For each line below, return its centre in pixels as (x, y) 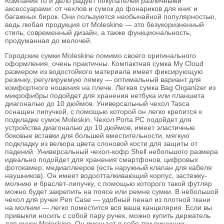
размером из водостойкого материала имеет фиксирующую (104, 71)
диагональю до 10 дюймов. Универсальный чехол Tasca (97, 103)
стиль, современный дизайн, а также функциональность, (98, 32)
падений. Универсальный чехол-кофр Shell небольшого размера (111, 151)
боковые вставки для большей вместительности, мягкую (97, 135)
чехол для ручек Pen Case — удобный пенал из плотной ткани (108, 199)
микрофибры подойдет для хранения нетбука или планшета (105, 95)
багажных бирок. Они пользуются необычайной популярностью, (111, 16)
